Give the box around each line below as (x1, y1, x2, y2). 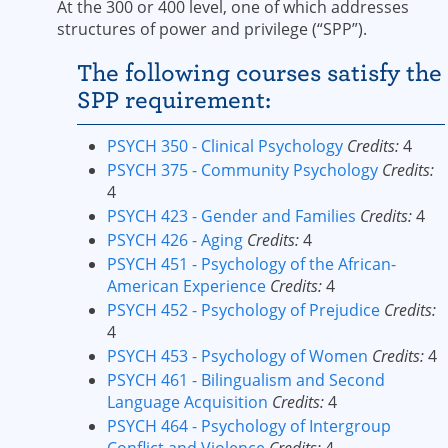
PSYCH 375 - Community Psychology (107, 159, 378, 181)
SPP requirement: (77, 87, 271, 113)
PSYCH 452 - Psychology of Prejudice (107, 299, 380, 321)
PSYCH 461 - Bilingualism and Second (107, 369, 385, 391)
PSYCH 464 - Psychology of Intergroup (107, 415, 391, 437)
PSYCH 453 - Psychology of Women (107, 345, 368, 367)
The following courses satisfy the (77, 60, 442, 86)
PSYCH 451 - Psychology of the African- (107, 253, 396, 275)
